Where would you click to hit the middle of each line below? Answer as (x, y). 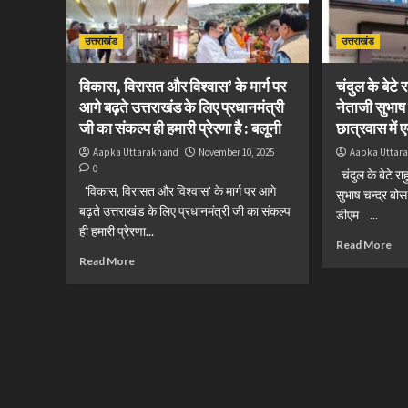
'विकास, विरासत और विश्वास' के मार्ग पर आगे (178, 191)
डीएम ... (357, 214)
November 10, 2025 (236, 152)
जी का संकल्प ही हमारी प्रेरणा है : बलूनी (180, 128)
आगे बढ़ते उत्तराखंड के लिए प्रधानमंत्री (182, 107)
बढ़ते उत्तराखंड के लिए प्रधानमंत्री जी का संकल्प (185, 211)
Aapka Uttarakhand (136, 152)
